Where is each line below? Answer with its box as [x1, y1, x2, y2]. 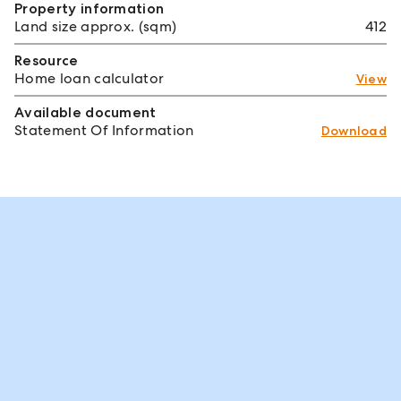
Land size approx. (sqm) [14, 16, 177, 36]
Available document [14, 102, 157, 122]
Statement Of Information [14, 120, 194, 140]
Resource [14, 50, 79, 70]
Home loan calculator [14, 68, 165, 88]
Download [320, 122, 387, 139]
